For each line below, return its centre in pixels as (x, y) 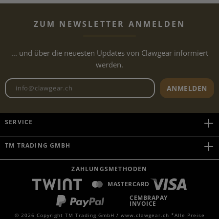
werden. (109, 64)
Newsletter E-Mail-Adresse (158, 84)
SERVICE (19, 122)
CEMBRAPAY (149, 198)
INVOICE (143, 204)
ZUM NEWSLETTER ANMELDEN (109, 24)
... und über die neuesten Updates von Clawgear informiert (109, 53)
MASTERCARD (129, 184)
